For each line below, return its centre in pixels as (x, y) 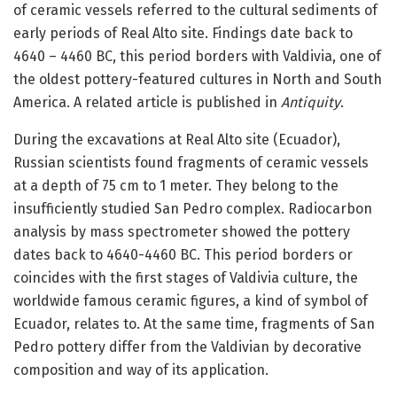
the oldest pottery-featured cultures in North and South (198, 79)
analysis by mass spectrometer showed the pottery (182, 231)
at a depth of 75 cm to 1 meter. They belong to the (176, 185)
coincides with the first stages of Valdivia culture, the (186, 277)
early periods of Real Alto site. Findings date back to (183, 33)
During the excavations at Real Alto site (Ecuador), (177, 139)
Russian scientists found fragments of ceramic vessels (191, 162)
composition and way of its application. (141, 370)
